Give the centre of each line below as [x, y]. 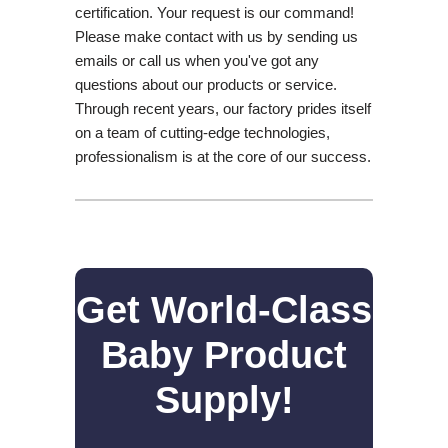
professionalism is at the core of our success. [222, 156]
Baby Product [224, 354]
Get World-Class [224, 309]
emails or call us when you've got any [196, 60]
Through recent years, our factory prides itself [222, 108]
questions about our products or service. [205, 84]
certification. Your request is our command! [214, 12]
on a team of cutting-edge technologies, [202, 132]
